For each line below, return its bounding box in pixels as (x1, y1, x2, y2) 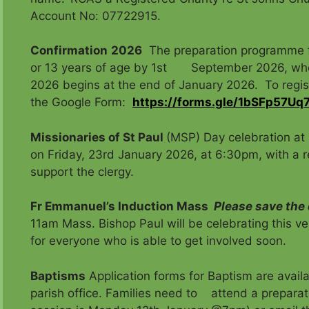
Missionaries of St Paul (30, 130, 166, 144)
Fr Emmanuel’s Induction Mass (30, 199, 208, 214)
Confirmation (30, 43, 108, 58)
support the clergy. (30, 164, 134, 179)
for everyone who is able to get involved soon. (30, 234, 286, 248)
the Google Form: (30, 95, 132, 110)
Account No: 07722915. (30, 8, 161, 23)
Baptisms (30, 268, 86, 283)
